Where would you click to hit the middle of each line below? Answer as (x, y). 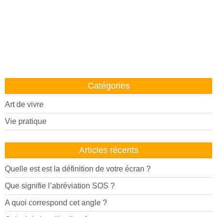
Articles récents (108, 150)
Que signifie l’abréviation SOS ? (60, 186)
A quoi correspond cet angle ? (56, 203)
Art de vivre (24, 104)
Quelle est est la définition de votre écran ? (78, 169)
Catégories (108, 86)
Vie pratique (26, 121)
